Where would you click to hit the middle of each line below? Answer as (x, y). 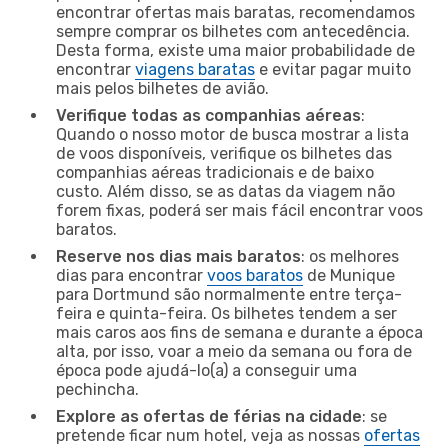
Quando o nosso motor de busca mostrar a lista (232, 134)
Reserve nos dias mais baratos (178, 256)
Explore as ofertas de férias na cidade (209, 416)
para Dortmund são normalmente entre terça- (229, 294)
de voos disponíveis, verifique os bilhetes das (224, 153)
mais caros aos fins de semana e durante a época (239, 332)
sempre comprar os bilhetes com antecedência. (233, 31)
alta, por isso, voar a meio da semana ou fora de (234, 351)
